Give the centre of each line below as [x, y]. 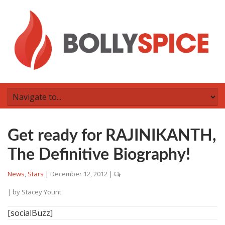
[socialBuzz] [30, 213]
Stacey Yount [41, 192]
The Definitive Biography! [99, 155]
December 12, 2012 [79, 174]
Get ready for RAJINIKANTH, [112, 136]
